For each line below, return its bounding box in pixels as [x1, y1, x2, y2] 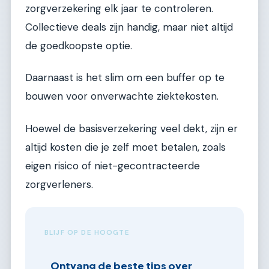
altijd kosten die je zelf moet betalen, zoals [25, 140, 226, 154]
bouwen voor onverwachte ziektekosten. [25, 89, 219, 103]
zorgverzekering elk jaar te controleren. [25, 1, 213, 15]
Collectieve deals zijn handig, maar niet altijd [25, 20, 233, 34]
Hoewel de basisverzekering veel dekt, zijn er [25, 121, 238, 135]
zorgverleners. [25, 177, 93, 191]
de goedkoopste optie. [25, 38, 132, 52]
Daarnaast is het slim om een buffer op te [25, 71, 225, 85]
